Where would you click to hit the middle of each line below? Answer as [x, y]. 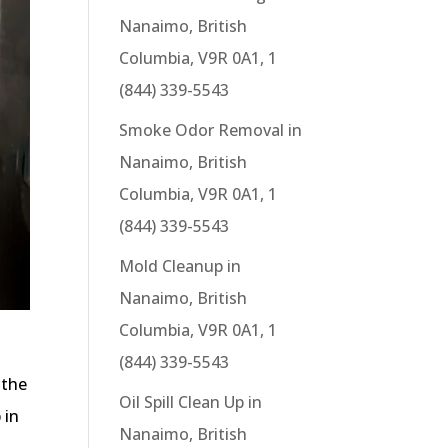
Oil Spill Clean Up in [191, 402]
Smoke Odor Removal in [211, 130]
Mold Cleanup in [180, 266]
